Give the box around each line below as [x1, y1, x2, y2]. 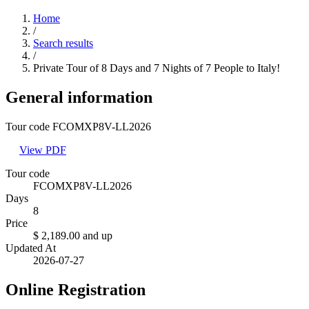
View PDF [19, 143, 66, 156]
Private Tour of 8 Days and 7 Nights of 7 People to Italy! [33, 61, 280, 74]
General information [6, 88, 152, 106]
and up [83, 229, 112, 241]
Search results [33, 37, 93, 49]
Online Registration [6, 280, 146, 299]
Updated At [6, 241, 56, 254]
